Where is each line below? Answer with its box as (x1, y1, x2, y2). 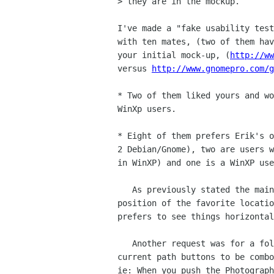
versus (117, 64, 152, 74)
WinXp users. (117, 104, 176, 114)
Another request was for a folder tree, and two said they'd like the (117, 239, 132, 249)
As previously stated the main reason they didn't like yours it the (117, 185, 132, 195)
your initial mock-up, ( (117, 50, 230, 61)
